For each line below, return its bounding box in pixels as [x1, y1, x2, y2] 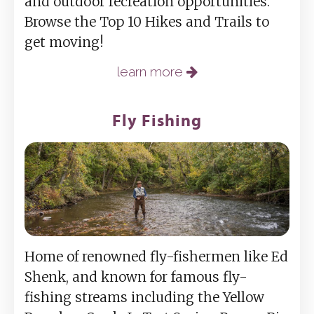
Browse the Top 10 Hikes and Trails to [25, 13, 269, 31]
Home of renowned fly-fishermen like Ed [25, 247, 288, 265]
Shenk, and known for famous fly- [25, 268, 247, 285]
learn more [116, 64, 186, 80]
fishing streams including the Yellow [25, 288, 264, 306]
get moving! [25, 34, 104, 51]
